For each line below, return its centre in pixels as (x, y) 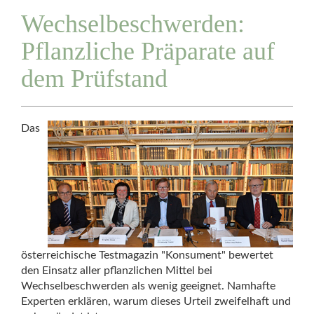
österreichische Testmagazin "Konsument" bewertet (147, 255)
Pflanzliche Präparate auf (148, 51)
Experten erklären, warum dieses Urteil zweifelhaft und (156, 301)
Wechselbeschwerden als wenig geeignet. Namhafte (148, 286)
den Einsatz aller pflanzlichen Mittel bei (117, 271)
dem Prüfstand (94, 78)
